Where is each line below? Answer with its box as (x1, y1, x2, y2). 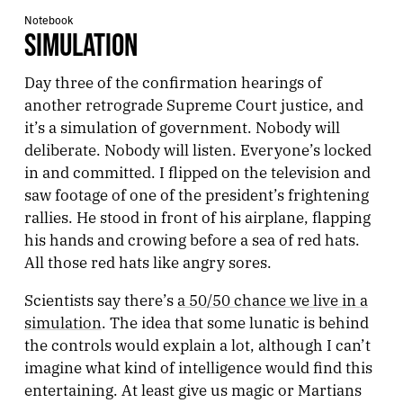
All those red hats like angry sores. (23, 250, 272, 272)
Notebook (23, 11, 73, 27)
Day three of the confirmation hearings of (23, 70, 322, 92)
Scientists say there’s (23, 288, 177, 309)
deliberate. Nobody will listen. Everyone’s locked (23, 138, 372, 159)
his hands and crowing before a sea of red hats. (23, 228, 360, 249)
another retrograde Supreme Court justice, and (23, 93, 363, 114)
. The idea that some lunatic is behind (101, 310, 369, 332)
